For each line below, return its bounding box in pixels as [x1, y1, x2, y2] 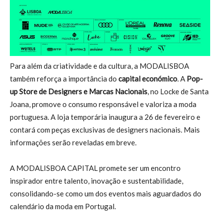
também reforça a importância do [10, 74, 118, 83]
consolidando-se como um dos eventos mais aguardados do [10, 189, 201, 198]
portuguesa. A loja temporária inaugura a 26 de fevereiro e [10, 112, 200, 122]
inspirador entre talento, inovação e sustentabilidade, [10, 176, 183, 186]
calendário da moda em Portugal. [10, 202, 116, 211]
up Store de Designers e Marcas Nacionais [10, 87, 147, 96]
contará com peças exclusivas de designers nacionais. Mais [10, 125, 200, 135]
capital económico [118, 74, 177, 83]
